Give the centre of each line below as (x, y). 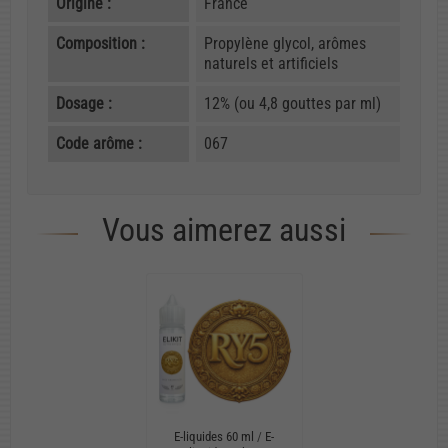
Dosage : (84, 103)
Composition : (100, 43)
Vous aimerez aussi (224, 229)
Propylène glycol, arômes (284, 43)
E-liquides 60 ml (214, 436)
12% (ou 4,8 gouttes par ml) (292, 103)
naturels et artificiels (270, 63)
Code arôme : (99, 143)
